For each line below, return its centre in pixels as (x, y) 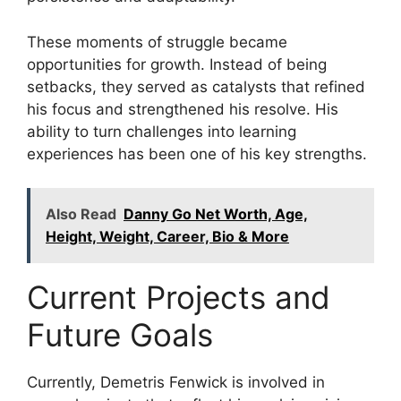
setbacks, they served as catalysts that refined (196, 86)
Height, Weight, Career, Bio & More (167, 237)
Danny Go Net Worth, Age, (216, 214)
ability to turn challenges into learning (162, 131)
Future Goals (120, 335)
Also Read (81, 214)
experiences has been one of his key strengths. (197, 154)
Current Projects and (179, 298)
